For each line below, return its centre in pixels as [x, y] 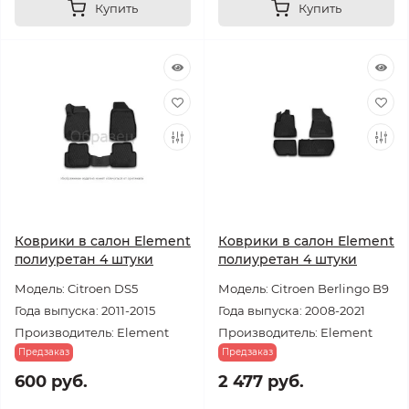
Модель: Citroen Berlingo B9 [304, 288]
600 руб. [51, 382]
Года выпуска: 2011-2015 [85, 310]
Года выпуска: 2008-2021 [292, 310]
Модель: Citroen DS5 [76, 288]
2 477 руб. [261, 382]
